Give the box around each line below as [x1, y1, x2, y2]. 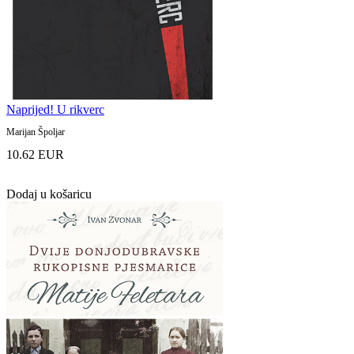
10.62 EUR [6, 147, 64, 161]
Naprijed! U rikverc [6, 102, 104, 116]
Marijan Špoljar [6, 126, 65, 137]
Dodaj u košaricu [6, 186, 92, 201]
